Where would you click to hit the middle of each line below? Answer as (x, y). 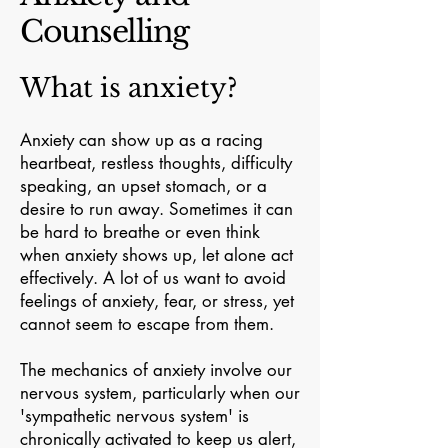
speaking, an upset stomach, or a (143, 186)
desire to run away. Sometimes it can (156, 209)
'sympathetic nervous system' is (134, 416)
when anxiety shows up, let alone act (156, 255)
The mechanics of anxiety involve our (156, 370)
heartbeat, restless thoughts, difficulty (156, 163)
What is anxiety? (128, 88)
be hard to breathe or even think (140, 232)
